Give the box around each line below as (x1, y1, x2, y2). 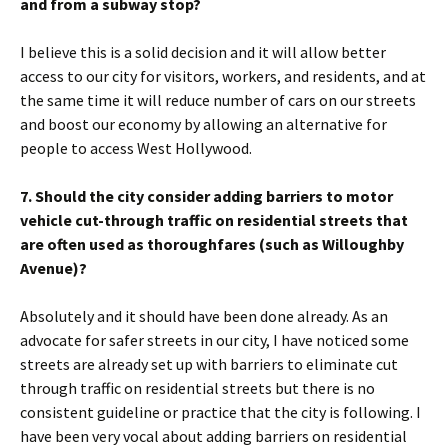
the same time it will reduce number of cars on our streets (20, 90, 416, 110)
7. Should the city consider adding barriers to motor (20, 186, 393, 206)
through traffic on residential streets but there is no (20, 378, 375, 398)
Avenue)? (20, 258, 87, 278)
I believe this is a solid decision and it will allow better (20, 42, 386, 62)
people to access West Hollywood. (20, 138, 252, 158)
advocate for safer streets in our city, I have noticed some (20, 330, 409, 350)
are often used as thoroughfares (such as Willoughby (20, 234, 404, 254)
